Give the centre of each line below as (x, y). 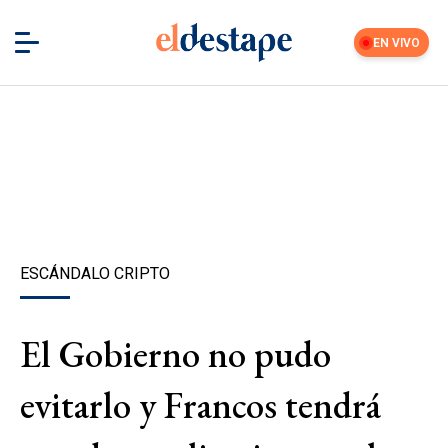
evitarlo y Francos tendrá (200, 405)
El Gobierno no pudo (175, 354)
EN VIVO (397, 42)
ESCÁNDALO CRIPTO (95, 273)
